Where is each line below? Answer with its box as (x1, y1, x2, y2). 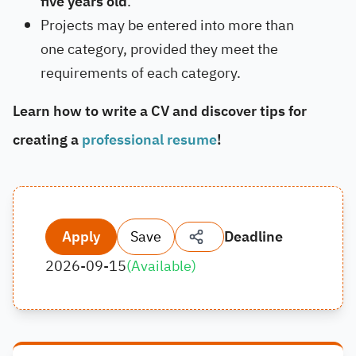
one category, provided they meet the (41, 38, 278, 60)
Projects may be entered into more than (41, 14, 294, 36)
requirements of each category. (41, 62, 241, 83)
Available (131, 255, 192, 277)
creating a (13, 129, 82, 150)
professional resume (82, 129, 217, 150)
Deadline (224, 226, 283, 247)
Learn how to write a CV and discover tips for (13, 100, 307, 122)
